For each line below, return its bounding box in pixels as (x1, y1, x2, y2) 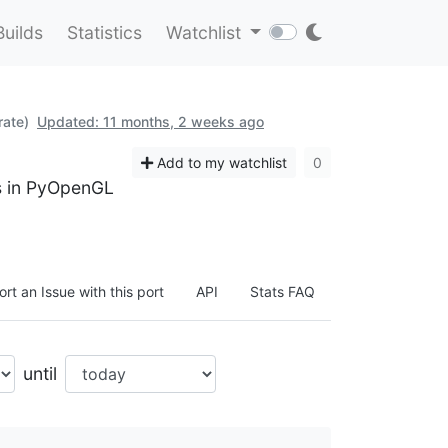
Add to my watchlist (153, 153, 287, 171)
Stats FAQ (250, 283, 315, 300)
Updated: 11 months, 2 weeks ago (37, 113, 264, 130)
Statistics (66, 22, 142, 43)
